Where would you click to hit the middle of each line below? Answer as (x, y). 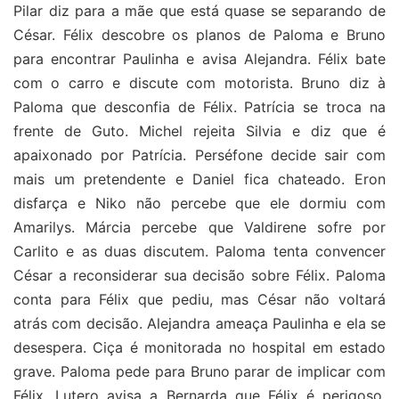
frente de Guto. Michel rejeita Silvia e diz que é (199, 130)
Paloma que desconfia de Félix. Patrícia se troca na (199, 106)
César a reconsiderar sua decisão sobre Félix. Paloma (199, 275)
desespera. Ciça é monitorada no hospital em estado (199, 347)
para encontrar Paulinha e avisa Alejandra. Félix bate (199, 58)
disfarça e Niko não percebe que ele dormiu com (199, 203)
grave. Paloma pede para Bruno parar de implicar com (199, 371)
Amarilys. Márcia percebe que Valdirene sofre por (199, 227)
